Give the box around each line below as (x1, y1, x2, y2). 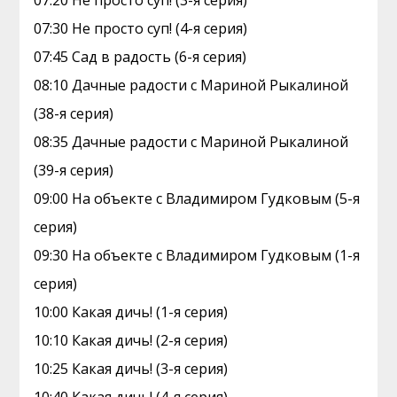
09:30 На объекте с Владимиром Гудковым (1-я (34, 245, 361, 265)
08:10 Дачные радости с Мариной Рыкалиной (34, 75, 349, 95)
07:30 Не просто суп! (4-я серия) (34, 19, 248, 38)
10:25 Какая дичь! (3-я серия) (34, 359, 229, 378)
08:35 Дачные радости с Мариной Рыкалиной (34, 132, 349, 152)
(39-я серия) (34, 160, 114, 180)
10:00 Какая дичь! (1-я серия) (34, 302, 229, 322)
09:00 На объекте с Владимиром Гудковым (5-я (34, 189, 361, 208)
